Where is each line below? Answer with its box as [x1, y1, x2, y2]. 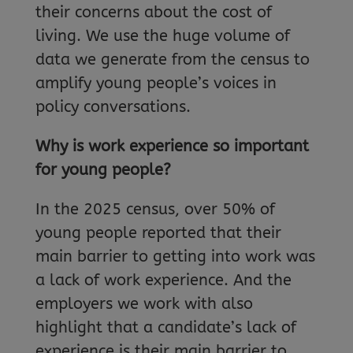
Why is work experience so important [35, 136, 309, 155]
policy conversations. [35, 97, 191, 116]
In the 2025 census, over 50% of [35, 199, 275, 218]
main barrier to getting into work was [35, 247, 315, 266]
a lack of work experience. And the [35, 270, 292, 289]
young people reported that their [35, 223, 281, 242]
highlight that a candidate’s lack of [35, 318, 296, 336]
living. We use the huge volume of [35, 26, 290, 45]
